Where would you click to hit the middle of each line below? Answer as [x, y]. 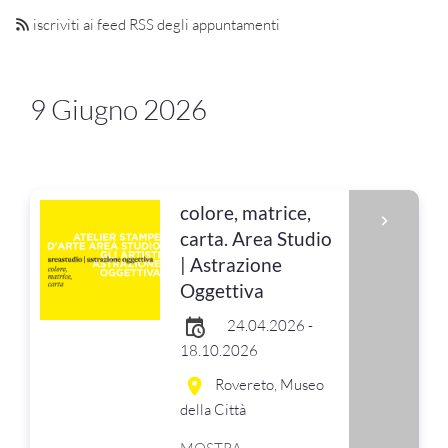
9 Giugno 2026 [118, 109]
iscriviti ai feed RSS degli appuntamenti [155, 24]
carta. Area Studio [256, 238]
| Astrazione [231, 264]
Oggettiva [222, 290]
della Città [213, 410]
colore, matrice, [245, 212]
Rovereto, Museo [269, 385]
